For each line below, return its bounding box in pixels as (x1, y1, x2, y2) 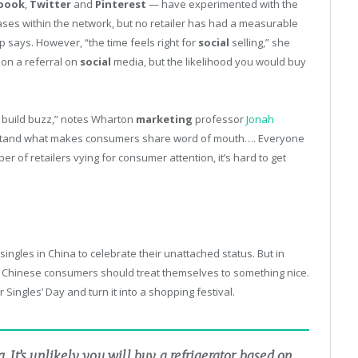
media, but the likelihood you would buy (111, 54, 306, 69)
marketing (136, 112, 193, 127)
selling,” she (229, 34, 290, 50)
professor (193, 112, 246, 127)
